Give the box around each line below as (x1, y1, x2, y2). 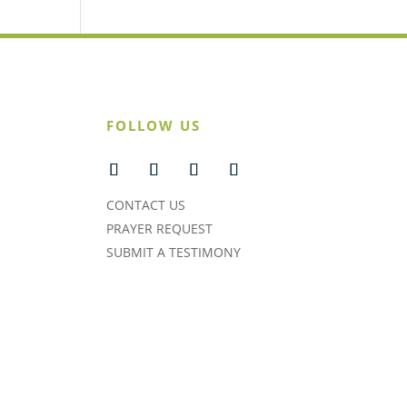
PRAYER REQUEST (105, 220, 213, 237)
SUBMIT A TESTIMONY (105, 243, 241, 261)
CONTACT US (105, 196, 185, 213)
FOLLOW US (105, 116, 201, 134)
